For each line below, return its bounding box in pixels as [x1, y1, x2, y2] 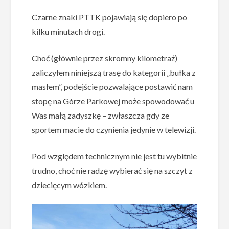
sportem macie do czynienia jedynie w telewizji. [32, 125, 196, 135]
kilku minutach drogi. [32, 27, 105, 37]
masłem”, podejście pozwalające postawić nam [32, 82, 193, 92]
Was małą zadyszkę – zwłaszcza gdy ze [32, 110, 170, 121]
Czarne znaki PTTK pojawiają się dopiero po [32, 12, 188, 22]
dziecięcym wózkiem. [32, 180, 107, 190]
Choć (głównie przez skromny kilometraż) [32, 53, 178, 63]
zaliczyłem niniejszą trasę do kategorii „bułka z [32, 67, 196, 78]
